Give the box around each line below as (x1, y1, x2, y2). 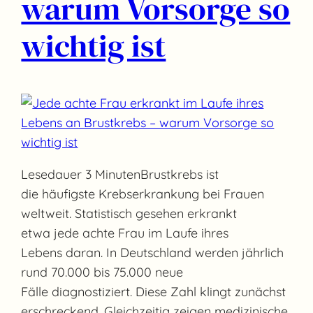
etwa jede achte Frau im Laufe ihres (21, 225, 229, 242)
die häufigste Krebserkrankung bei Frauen (21, 186, 265, 203)
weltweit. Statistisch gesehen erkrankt (21, 205, 238, 222)
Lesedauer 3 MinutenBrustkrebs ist (21, 166, 219, 183)
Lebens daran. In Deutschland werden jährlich (21, 245, 284, 261)
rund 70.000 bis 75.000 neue (21, 264, 184, 281)
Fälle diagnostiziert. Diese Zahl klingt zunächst (21, 284, 286, 300)
